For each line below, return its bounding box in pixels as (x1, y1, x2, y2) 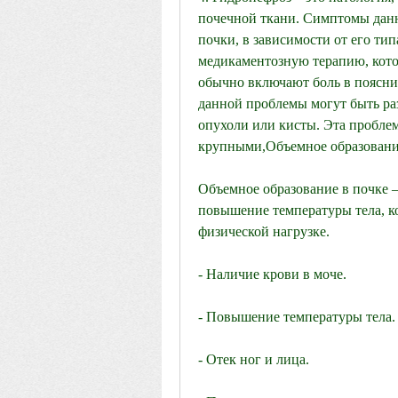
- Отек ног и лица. (198, 352, 309, 368)
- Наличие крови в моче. (198, 267, 346, 283)
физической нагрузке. (198, 224, 330, 240)
